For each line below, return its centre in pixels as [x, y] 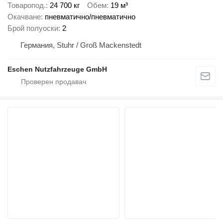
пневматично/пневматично [90, 17]
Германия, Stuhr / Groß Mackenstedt [81, 45]
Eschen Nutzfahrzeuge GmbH [57, 69]
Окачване [24, 17]
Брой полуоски [33, 28]
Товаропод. [27, 5]
